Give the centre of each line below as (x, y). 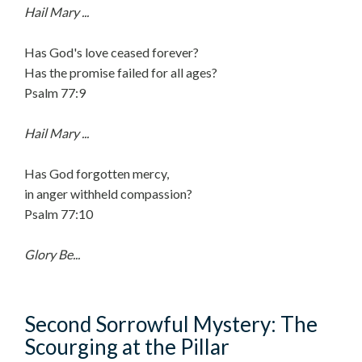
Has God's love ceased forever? (112, 52)
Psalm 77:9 (55, 93)
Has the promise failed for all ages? (121, 72)
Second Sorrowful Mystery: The (171, 324)
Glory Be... (52, 254)
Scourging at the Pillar (127, 347)
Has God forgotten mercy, (97, 173)
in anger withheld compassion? (108, 194)
